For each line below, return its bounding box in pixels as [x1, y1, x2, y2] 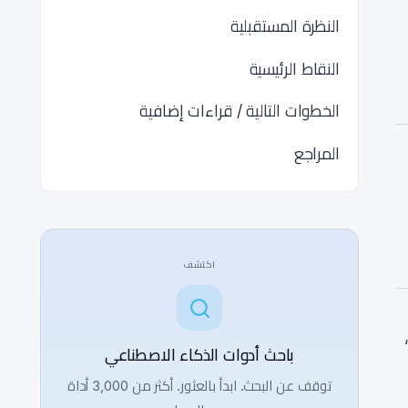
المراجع [293, 143, 340, 163]
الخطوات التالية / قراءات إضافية [139, 101, 340, 120]
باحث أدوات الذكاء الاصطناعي [104, 345, 295, 364]
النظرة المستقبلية [229, 16, 340, 36]
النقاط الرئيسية [249, 58, 340, 78]
